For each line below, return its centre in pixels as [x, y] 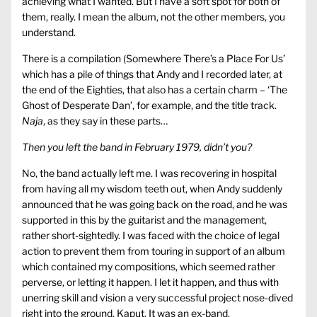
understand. [49, 33]
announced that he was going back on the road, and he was [155, 204]
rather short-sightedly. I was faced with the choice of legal [151, 236]
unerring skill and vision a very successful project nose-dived [157, 298]
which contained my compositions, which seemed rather [149, 267]
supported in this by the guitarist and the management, [144, 220]
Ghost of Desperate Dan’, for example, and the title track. [149, 105]
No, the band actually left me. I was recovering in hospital [149, 173]
